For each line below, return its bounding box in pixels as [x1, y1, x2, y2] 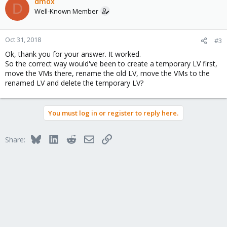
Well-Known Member [34, 7, 98, 16]
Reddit [75, 133, 97, 143]
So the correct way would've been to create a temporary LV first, [5, 59, 217, 68]
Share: [5, 135, 25, 144]
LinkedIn [58, 133, 86, 143]
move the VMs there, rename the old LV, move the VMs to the [5, 68, 210, 78]
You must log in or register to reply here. [48, 108, 178, 118]
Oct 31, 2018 [5, 35, 41, 44]
